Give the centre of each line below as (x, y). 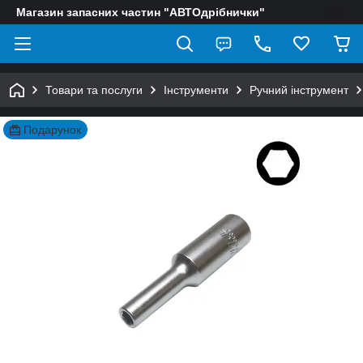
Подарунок (52, 130)
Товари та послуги (94, 90)
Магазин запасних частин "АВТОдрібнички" (141, 12)
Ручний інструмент (299, 90)
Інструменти (196, 90)
